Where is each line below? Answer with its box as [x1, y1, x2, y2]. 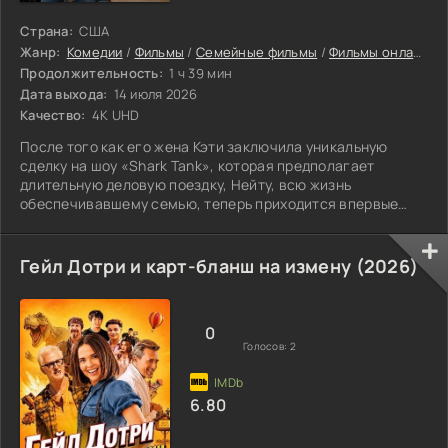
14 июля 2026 [110, 84, 198, 103]
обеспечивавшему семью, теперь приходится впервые [20, 193, 399, 213]
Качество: [20, 105, 86, 124]
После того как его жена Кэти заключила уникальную [20, 136, 388, 156]
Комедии [66, 42, 123, 61]
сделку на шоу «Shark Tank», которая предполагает [20, 155, 375, 175]
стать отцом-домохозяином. [20, 212, 217, 232]
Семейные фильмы [196, 42, 318, 61]
